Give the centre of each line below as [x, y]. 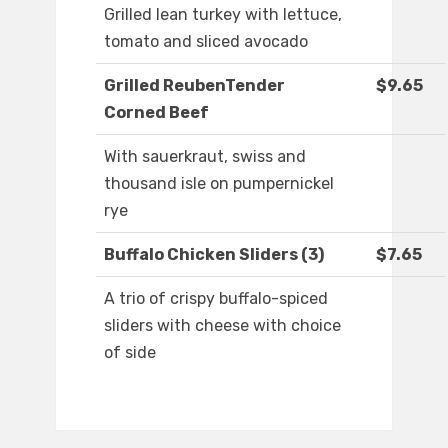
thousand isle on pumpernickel [219, 184]
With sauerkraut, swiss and [205, 157]
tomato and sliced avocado [206, 42]
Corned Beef [156, 113]
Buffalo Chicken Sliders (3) [214, 255]
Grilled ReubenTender [194, 86]
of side [130, 353]
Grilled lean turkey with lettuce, [223, 15]
